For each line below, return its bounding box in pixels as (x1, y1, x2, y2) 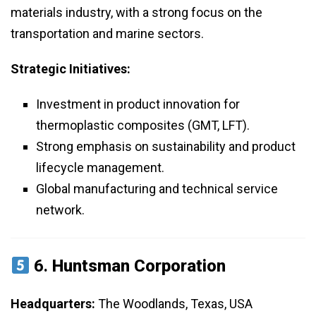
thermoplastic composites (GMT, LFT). (36, 118, 250, 133)
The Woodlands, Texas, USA (95, 296, 253, 312)
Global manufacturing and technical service (36, 181, 278, 197)
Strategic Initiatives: (11, 61, 130, 77)
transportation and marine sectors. (11, 26, 204, 42)
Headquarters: (11, 296, 95, 312)
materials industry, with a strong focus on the (11, 5, 262, 20)
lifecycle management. (36, 160, 164, 176)
